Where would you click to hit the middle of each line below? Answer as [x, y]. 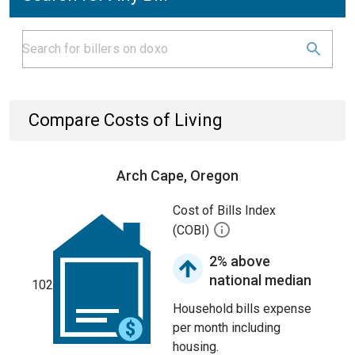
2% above [240, 261]
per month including [227, 328]
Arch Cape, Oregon [177, 176]
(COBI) [193, 231]
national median [260, 280]
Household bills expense [242, 309]
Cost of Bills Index [224, 210]
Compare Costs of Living [126, 120]
